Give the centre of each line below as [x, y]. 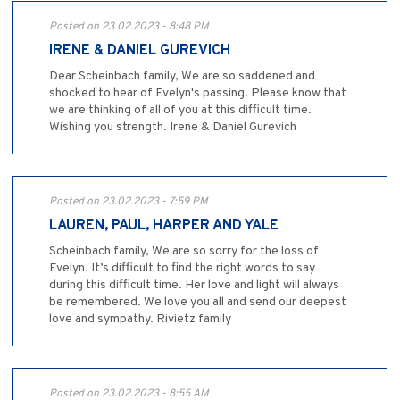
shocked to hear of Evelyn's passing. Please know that [198, 94]
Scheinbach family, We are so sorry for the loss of [184, 252]
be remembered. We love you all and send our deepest [198, 303]
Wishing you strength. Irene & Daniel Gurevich [173, 128]
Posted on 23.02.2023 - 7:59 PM [129, 202]
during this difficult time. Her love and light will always [194, 286]
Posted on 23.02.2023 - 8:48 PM [129, 27]
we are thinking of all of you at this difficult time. [180, 111]
